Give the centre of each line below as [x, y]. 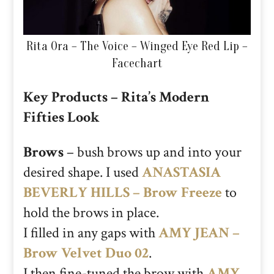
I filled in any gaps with [91, 232]
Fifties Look [61, 117]
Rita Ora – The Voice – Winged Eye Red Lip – [137, 46]
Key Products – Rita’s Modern [116, 97]
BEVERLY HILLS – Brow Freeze [123, 192]
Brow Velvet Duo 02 [86, 253]
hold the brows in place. [91, 212]
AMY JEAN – [199, 232]
